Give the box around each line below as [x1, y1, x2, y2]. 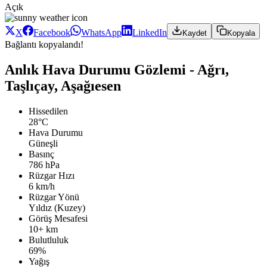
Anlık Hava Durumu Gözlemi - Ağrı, [5, 61, 229, 77]
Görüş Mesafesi [29, 213, 88, 223]
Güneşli [29, 138, 58, 148]
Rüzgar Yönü [29, 191, 79, 202]
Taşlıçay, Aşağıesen [5, 77, 121, 94]
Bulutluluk [29, 234, 69, 245]
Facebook [33, 27, 70, 38]
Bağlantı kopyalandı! [5, 39, 83, 50]
